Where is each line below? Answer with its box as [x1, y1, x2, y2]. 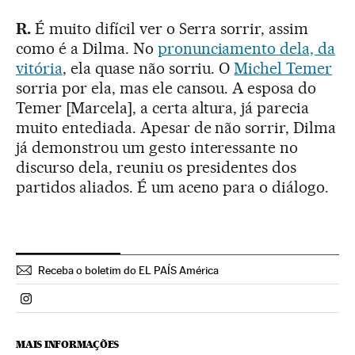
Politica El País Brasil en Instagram [25, 297, 215, 313]
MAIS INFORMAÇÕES [16, 338, 120, 350]
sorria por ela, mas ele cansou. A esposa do [16, 78, 317, 97]
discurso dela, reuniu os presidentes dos [16, 158, 297, 177]
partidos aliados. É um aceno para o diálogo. [16, 177, 330, 197]
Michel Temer [234, 59, 333, 78]
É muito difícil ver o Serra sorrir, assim [34, 19, 309, 38]
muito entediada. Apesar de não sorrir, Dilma [16, 118, 337, 137]
